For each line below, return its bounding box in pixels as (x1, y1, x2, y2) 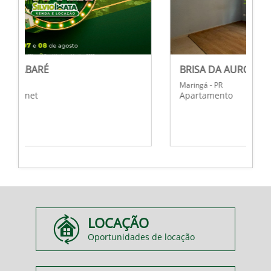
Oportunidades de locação (88, 231, 195, 243)
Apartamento (129, 90, 183, 101)
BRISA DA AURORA (129, 63, 212, 76)
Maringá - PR (129, 80, 172, 90)
